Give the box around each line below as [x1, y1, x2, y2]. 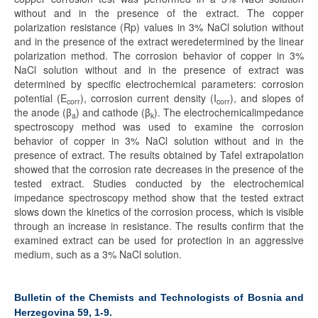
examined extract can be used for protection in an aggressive [14, 233, 304, 247]
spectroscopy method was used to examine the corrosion [14, 119, 304, 133]
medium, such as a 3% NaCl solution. [14, 247, 182, 261]
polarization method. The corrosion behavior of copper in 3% [14, 48, 304, 62]
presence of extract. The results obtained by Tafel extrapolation [14, 148, 304, 162]
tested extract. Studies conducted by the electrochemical [14, 176, 304, 190]
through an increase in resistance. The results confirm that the [14, 219, 304, 233]
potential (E [14, 91, 67, 105]
